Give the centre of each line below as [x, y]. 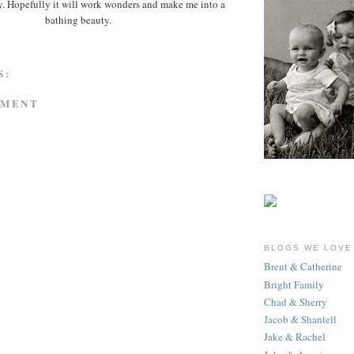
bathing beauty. [78, 19]
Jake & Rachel [295, 337]
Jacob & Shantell [300, 320]
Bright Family [294, 284]
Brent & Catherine [303, 267]
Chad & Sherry [296, 301]
